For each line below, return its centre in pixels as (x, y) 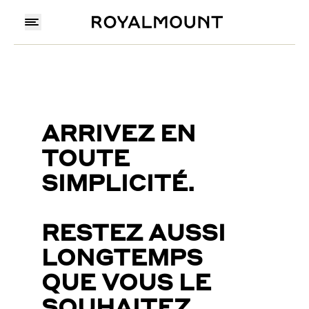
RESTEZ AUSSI (133, 231)
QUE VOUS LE (126, 281)
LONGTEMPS (122, 256)
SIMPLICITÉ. (118, 181)
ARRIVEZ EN (119, 132)
